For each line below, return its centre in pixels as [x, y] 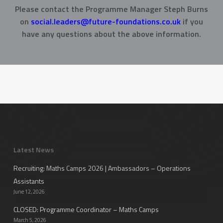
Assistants [29, 181]
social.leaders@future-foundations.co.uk [106, 22]
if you [192, 22]
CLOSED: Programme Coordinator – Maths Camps [86, 209]
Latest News [33, 149]
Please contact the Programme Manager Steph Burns [111, 9]
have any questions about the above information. [111, 34]
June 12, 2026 [29, 191]
